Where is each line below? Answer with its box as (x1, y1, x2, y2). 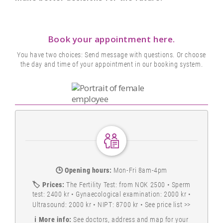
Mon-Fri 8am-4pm (111, 166, 168, 175)
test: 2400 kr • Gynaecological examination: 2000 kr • (32, 190, 191, 199)
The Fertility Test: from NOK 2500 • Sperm (64, 181, 191, 189)
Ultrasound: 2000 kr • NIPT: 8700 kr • (32, 201, 145, 209)
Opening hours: (65, 166, 112, 175)
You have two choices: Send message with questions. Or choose (16, 51, 206, 59)
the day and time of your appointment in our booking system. (20, 60, 203, 69)
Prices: (42, 181, 65, 189)
